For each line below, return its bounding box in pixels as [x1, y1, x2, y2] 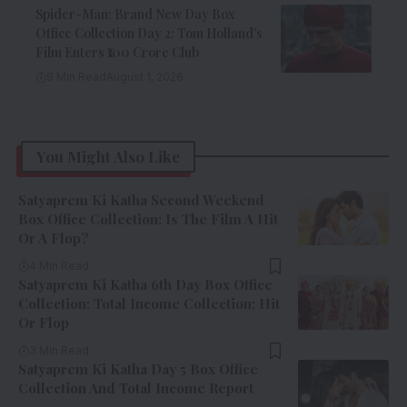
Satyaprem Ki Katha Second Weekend [18, 190, 264, 209]
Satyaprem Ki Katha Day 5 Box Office [18, 359, 258, 378]
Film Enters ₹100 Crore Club [35, 43, 199, 61]
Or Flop [18, 313, 69, 332]
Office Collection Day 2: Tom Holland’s [35, 24, 263, 42]
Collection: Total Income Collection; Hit [18, 293, 280, 313]
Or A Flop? [18, 228, 89, 247]
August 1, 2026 [106, 69, 184, 84]
